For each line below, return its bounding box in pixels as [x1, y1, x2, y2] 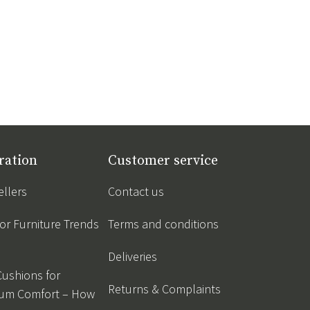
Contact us [108, 183, 164, 200]
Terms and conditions [108, 216, 219, 232]
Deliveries [108, 248, 157, 265]
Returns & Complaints [108, 281, 221, 298]
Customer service [108, 152, 218, 170]
